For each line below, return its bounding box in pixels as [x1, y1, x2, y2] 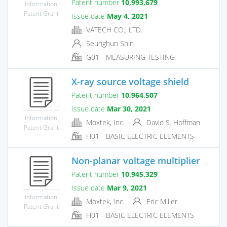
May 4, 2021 [107, 11, 148, 21]
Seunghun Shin [84, 38, 134, 48]
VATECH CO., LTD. [84, 24, 142, 34]
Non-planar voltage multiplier [71, 154, 200, 167]
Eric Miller [144, 196, 177, 206]
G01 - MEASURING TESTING [84, 52, 175, 62]
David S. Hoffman [144, 117, 200, 127]
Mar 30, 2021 [107, 103, 151, 113]
